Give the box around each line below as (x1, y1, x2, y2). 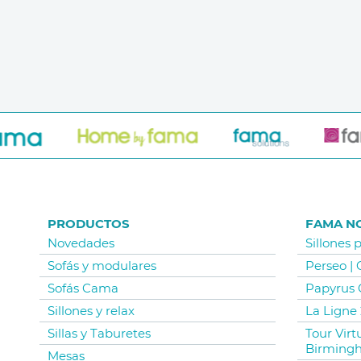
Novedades (48, 235, 114, 251)
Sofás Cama (48, 280, 118, 297)
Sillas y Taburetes (48, 326, 151, 342)
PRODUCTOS (48, 216, 130, 232)
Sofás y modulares (48, 258, 156, 274)
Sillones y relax (48, 303, 135, 319)
